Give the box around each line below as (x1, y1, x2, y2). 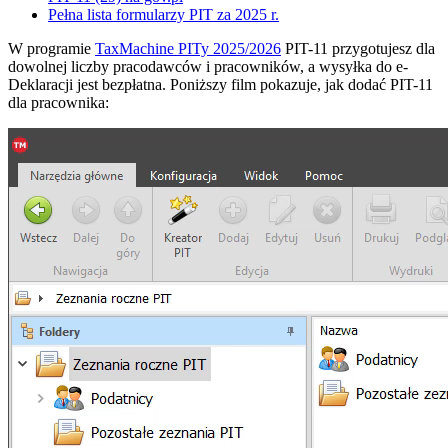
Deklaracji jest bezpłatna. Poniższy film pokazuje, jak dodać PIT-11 (8, 75, 433, 93)
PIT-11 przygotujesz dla (281, 39, 435, 57)
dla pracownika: (8, 93, 109, 111)
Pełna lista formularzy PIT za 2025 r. (48, 5, 279, 23)
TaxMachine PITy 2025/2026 (95, 39, 281, 57)
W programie (8, 39, 95, 57)
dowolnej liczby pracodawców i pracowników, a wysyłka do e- (8, 57, 408, 75)
